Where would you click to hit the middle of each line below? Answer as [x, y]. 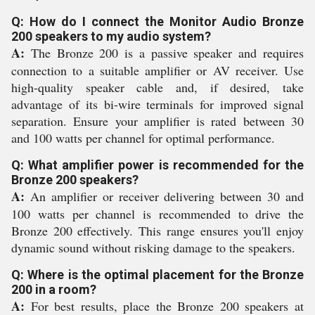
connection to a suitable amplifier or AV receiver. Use [157, 70]
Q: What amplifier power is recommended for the [157, 165]
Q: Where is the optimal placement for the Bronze [157, 275]
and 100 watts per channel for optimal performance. [143, 138]
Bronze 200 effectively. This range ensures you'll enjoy [157, 231]
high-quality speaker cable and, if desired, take [157, 87]
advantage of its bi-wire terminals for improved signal [157, 104]
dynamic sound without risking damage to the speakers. [153, 247]
